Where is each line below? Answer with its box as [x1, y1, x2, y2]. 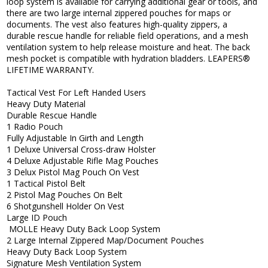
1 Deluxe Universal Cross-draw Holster [7, 144, 156, 156]
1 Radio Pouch [7, 121, 63, 133]
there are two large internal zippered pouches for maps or [7, 7, 232, 19]
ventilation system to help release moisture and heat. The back [7, 41, 251, 53]
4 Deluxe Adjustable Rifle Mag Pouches [7, 155, 159, 167]
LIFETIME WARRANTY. [7, 64, 95, 76]
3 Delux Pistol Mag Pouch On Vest [7, 166, 140, 178]
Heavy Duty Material [7, 98, 86, 110]
